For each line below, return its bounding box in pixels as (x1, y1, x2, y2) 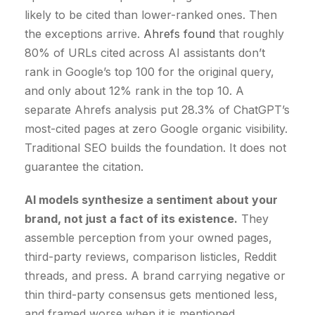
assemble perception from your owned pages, (25, 231, 272, 245)
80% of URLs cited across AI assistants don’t (25, 46, 265, 60)
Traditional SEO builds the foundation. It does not (25, 141, 286, 155)
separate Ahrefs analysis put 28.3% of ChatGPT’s (25, 103, 290, 117)
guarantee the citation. (25, 160, 143, 174)
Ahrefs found (143, 27, 215, 41)
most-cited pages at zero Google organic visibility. (25, 122, 288, 136)
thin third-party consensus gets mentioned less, (25, 288, 278, 302)
